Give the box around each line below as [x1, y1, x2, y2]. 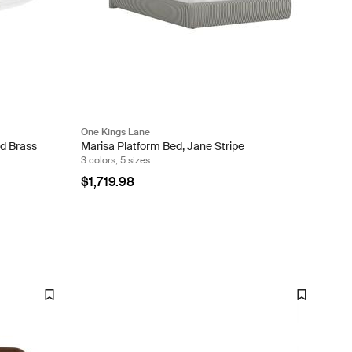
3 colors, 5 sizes [80, 153, 150, 167]
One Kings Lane [80, 125, 150, 138]
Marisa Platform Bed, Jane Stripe [80, 138, 244, 153]
